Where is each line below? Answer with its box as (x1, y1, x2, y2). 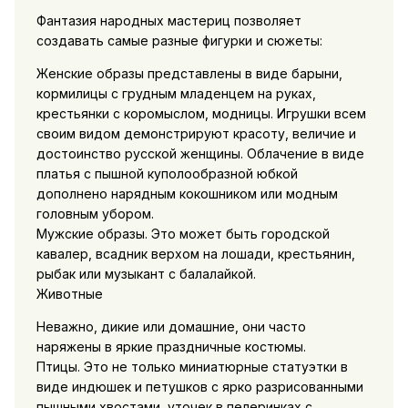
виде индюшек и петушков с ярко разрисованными (36, 379, 363, 395)
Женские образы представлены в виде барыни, (36, 66, 342, 82)
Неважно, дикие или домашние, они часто (36, 319, 306, 335)
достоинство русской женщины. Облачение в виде (36, 146, 364, 162)
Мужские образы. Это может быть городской (36, 226, 330, 242)
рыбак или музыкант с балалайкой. (36, 266, 256, 282)
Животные (36, 286, 103, 302)
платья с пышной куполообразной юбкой (36, 166, 298, 182)
